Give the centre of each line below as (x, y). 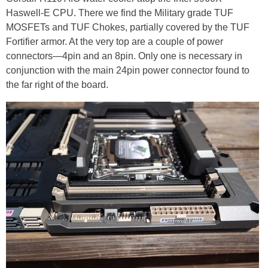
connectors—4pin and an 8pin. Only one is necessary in (124, 56)
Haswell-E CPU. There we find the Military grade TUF (120, 13)
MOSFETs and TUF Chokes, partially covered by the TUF (128, 28)
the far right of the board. (57, 85)
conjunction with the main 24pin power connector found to (128, 71)
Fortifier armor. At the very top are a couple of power (115, 42)
